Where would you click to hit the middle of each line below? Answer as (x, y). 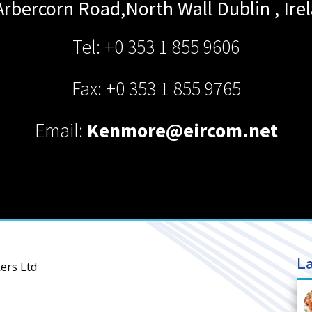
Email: (61, 131)
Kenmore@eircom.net (182, 131)
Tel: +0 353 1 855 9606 (156, 47)
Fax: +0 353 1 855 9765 (156, 89)
